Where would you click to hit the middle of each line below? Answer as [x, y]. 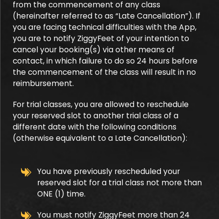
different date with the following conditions [95, 127]
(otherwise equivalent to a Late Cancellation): [100, 138]
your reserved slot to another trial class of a [96, 116]
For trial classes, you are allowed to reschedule [101, 104]
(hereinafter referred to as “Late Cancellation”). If [107, 16]
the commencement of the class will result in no [104, 72]
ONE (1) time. [61, 194]
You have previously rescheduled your [109, 171]
